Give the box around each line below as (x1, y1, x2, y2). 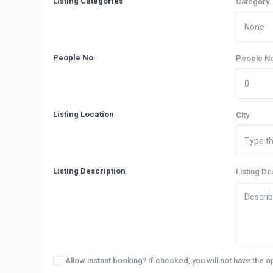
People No (53, 53, 93, 62)
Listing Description (53, 166, 126, 175)
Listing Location (53, 110, 114, 119)
